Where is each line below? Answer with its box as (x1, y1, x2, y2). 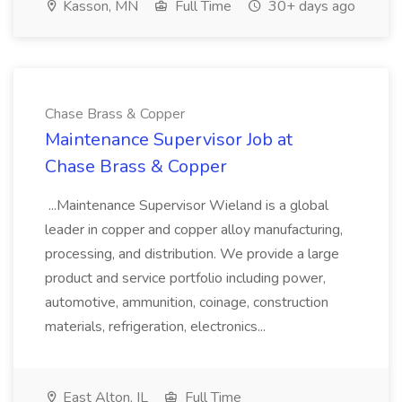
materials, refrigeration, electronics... (45, 317, 269, 336)
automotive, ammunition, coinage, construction (45, 293, 328, 312)
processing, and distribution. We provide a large (45, 244, 339, 264)
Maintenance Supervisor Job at (45, 127, 293, 152)
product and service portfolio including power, (45, 268, 326, 288)
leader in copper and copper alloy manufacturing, (45, 220, 343, 240)
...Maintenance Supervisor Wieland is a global (45, 196, 328, 215)
